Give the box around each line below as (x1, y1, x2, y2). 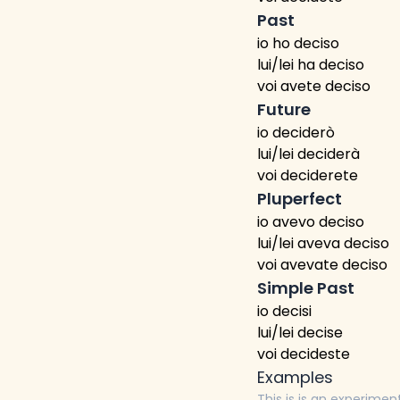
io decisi (257, 301, 312, 321)
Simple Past (257, 277, 354, 299)
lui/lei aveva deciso (257, 233, 389, 254)
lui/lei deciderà (257, 144, 360, 164)
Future (257, 98, 311, 121)
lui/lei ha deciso (257, 54, 364, 75)
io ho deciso (257, 33, 339, 54)
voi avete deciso (257, 76, 371, 96)
